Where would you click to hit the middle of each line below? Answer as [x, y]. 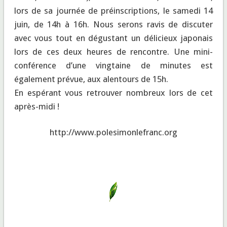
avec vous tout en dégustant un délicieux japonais [113, 38]
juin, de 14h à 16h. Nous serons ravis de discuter [113, 24]
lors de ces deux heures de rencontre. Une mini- [113, 51]
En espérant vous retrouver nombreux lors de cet [113, 92]
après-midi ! [36, 106]
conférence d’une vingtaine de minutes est [113, 65]
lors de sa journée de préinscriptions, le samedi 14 [113, 10]
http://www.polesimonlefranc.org [113, 132]
